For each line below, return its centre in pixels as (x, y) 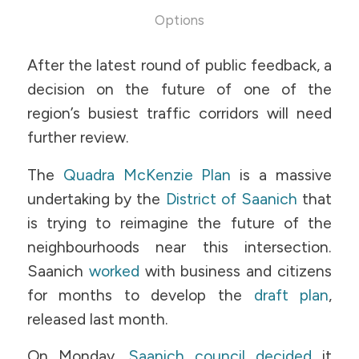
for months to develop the (140, 295)
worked (117, 271)
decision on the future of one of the (179, 90)
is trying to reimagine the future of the (179, 223)
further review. (78, 138)
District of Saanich (232, 199)
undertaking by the (96, 199)
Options (179, 20)
